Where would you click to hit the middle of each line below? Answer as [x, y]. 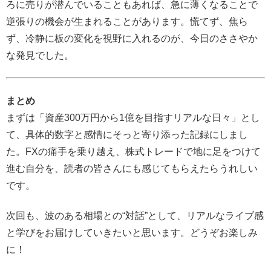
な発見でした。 [40, 56]
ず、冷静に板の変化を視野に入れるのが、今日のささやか [132, 39]
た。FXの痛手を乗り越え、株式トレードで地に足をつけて [133, 151]
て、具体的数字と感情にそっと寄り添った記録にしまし [127, 134]
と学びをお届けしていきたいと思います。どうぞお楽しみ [132, 233]
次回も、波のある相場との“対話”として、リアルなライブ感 [135, 216]
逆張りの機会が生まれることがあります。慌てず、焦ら [127, 22]
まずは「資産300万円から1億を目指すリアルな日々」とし [133, 117]
